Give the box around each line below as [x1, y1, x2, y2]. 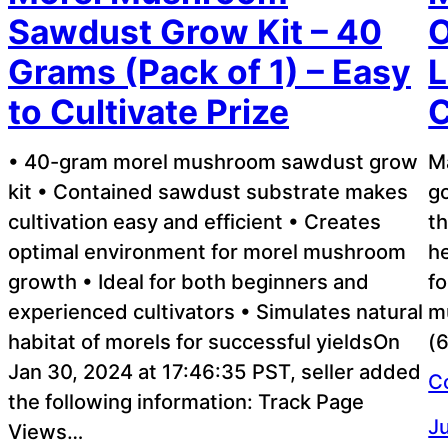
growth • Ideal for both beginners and [8, 268, 369, 294]
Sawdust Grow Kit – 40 [8, 10, 382, 52]
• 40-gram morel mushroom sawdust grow [8, 148, 418, 174]
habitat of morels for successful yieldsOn [8, 328, 400, 354]
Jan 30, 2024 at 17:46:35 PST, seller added [8, 358, 421, 384]
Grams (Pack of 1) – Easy [8, 50, 411, 92]
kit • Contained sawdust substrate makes [8, 178, 408, 204]
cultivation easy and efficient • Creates [8, 208, 381, 234]
